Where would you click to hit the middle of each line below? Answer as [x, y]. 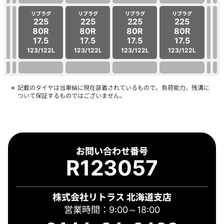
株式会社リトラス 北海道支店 [112, 197]
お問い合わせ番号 [112, 151]
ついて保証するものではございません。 [71, 96]
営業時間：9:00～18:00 [112, 209]
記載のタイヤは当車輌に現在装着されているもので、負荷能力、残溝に [113, 88]
